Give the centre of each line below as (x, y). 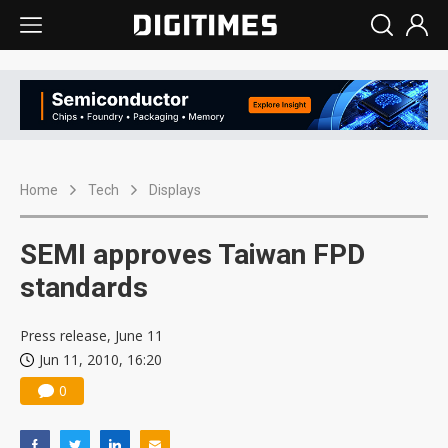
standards (84, 288)
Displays (175, 190)
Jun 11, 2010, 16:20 (100, 360)
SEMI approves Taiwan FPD (192, 255)
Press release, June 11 (91, 336)
